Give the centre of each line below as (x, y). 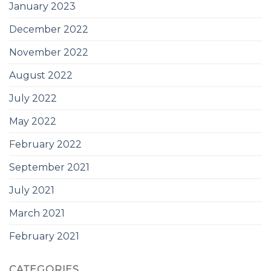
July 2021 (32, 191)
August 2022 (41, 76)
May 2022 (33, 122)
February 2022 (45, 145)
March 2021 (37, 214)
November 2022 (49, 53)
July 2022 (33, 99)
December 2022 (49, 30)
